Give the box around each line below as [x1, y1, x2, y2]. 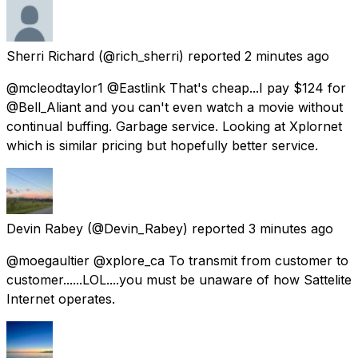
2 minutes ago [245, 47, 329, 64]
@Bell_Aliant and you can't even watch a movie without [6, 98, 343, 115]
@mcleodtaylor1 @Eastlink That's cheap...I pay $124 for [6, 79, 346, 96]
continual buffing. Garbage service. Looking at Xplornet [6, 117, 342, 134]
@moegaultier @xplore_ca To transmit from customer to [6, 252, 348, 268]
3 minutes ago [249, 220, 333, 237]
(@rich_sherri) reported [98, 47, 241, 64]
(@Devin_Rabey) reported [87, 220, 245, 237]
